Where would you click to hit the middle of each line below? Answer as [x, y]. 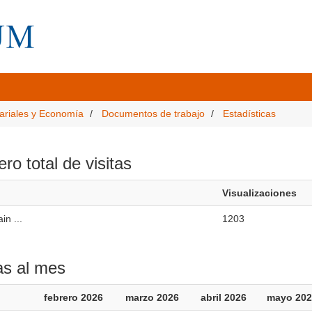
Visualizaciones [259, 193]
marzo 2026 [152, 297]
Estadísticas [249, 114]
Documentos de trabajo [153, 114]
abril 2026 [223, 297]
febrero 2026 [73, 297]
